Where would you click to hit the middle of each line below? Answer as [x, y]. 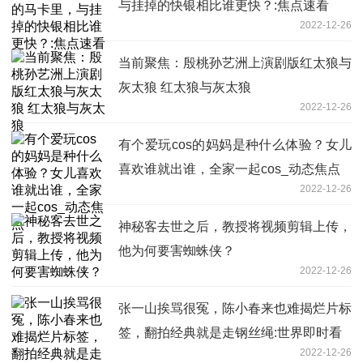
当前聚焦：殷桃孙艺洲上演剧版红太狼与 [235, 62]
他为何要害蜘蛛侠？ [177, 250]
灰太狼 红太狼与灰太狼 [185, 87]
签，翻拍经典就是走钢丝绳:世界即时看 [230, 332]
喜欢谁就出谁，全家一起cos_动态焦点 [229, 169]
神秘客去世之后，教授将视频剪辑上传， [235, 226]
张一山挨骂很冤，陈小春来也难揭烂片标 [235, 308]
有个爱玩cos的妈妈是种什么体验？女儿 [235, 144]
